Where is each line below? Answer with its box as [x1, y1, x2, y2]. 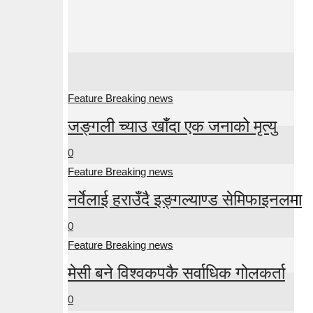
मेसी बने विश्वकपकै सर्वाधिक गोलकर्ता [68, 261, 285, 284]
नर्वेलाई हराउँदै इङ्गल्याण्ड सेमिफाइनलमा [68, 187, 302, 211]
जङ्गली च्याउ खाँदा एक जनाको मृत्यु [68, 114, 277, 138]
